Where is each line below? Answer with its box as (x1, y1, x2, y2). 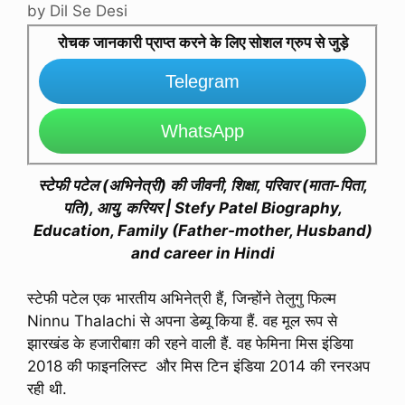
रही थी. (27, 380, 67, 399)
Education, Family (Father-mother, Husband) (33, 221, 372, 240)
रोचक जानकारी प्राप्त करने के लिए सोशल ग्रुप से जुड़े (57, 33, 348, 52)
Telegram (165, 71, 240, 91)
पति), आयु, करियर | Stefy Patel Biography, (62, 198, 343, 217)
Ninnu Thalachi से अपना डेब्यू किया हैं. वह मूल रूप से (27, 312, 337, 331)
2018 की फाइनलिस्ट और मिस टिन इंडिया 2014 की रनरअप (27, 357, 370, 376)
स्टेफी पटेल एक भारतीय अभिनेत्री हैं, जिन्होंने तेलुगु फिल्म (27, 289, 336, 308)
